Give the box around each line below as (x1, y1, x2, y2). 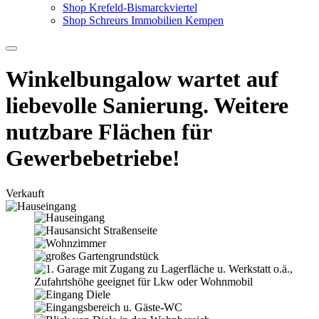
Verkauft (6, 187, 44, 199)
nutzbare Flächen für (6, 119, 211, 145)
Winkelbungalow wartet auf (6, 66, 278, 93)
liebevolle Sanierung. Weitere (6, 93, 288, 119)
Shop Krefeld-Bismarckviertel (63, 1, 197, 14)
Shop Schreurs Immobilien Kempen (63, 14, 224, 26)
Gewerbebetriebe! (6, 145, 180, 172)
